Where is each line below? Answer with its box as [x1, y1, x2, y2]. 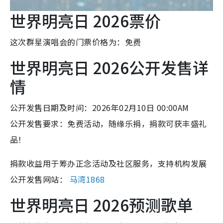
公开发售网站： [10, 173, 70, 185]
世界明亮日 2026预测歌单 [10, 193, 193, 216]
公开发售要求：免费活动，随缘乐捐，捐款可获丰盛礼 [10, 117, 207, 129]
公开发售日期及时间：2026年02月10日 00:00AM [10, 101, 189, 113]
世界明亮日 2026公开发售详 [10, 55, 209, 79]
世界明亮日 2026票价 [10, 8, 161, 32]
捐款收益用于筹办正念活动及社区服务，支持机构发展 [10, 157, 207, 169]
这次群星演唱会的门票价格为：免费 [10, 35, 141, 48]
